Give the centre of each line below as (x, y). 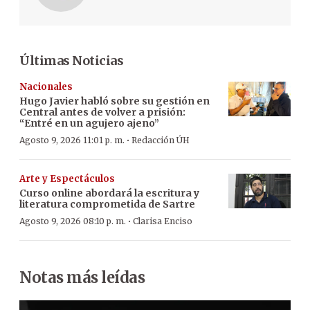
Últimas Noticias (71, 60)
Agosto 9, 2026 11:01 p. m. (72, 140)
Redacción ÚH (161, 140)
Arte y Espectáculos (67, 179)
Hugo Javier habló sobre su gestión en (115, 101)
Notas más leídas (82, 277)
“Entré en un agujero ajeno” (89, 123)
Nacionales (46, 86)
